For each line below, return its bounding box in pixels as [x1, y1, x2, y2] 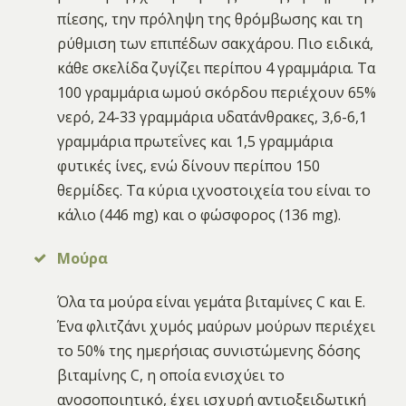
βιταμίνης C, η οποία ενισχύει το [57, 365, 285, 386]
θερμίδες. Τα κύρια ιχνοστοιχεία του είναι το [57, 179, 372, 200]
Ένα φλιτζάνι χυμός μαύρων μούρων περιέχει [57, 316, 376, 337]
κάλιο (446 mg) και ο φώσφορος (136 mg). [57, 204, 342, 225]
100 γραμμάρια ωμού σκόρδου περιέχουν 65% [57, 82, 377, 102]
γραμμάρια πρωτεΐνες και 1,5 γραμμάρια [57, 130, 333, 151]
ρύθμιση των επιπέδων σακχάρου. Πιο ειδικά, [57, 33, 374, 53]
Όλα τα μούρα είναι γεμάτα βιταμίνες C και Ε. [57, 292, 366, 313]
